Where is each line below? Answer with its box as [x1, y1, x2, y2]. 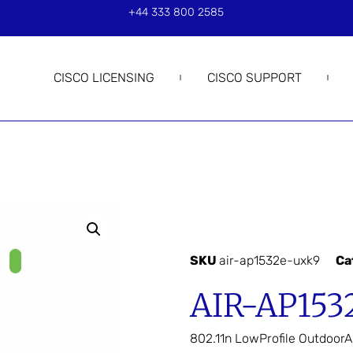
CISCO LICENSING [53, 69, 154, 85]
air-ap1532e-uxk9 [218, 253, 320, 268]
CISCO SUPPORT [206, 69, 302, 85]
